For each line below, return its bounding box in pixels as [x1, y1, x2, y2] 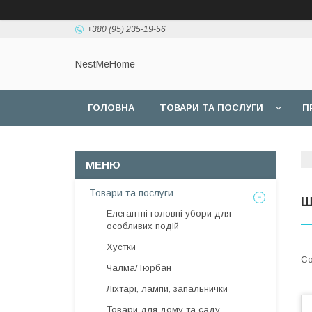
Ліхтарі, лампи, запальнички [107, 283, 228, 294]
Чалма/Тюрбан [107, 263, 171, 273]
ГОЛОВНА [88, 102, 134, 113]
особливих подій [107, 221, 179, 231]
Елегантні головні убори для [107, 208, 231, 219]
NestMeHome [75, 58, 135, 70]
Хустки [107, 242, 136, 252]
